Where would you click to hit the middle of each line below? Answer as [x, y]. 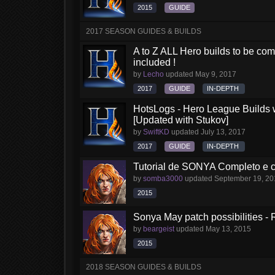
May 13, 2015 [228, 229]
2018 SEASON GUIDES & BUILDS [144, 267]
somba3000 [163, 179]
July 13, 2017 [223, 132]
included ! [154, 62]
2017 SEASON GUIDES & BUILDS [144, 31]
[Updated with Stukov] [181, 120]
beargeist [159, 229]
